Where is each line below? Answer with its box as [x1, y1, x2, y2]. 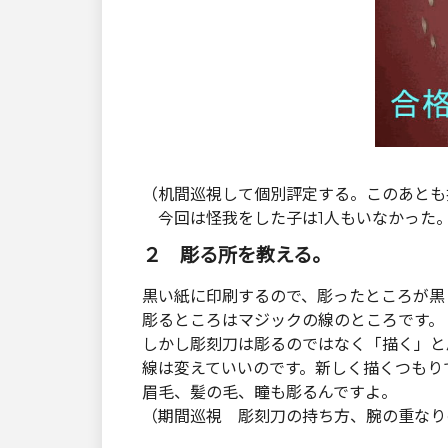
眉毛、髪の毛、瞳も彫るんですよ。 [142, 383, 397, 402]
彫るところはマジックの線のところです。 [142, 311, 444, 330]
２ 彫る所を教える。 [142, 243, 331, 267]
